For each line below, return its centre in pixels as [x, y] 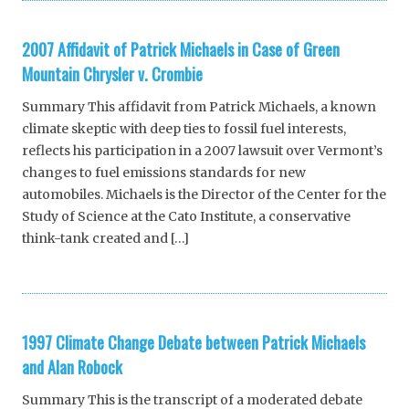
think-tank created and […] [105, 239]
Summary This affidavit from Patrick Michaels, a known [199, 107]
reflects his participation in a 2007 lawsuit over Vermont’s [202, 151]
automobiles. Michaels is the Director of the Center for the [204, 195]
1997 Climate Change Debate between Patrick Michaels [194, 343]
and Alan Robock [72, 367]
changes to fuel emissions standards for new [164, 173]
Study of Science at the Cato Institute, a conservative [186, 217]
